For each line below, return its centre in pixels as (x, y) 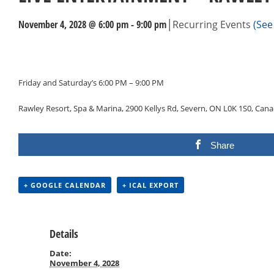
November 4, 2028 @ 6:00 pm (73, 24)
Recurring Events (213, 24)
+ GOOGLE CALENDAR (65, 185)
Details (64, 233)
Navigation (50, 68)
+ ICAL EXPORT (150, 185)
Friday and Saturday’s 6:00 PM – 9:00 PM (91, 82)
